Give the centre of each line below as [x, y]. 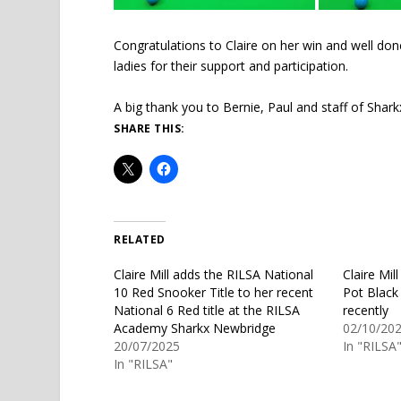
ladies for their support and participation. [231, 66]
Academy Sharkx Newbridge [195, 328]
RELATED [140, 239]
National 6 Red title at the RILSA [207, 310]
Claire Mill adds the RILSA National [214, 274]
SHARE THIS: [149, 128]
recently [366, 310]
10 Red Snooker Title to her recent [214, 292]
